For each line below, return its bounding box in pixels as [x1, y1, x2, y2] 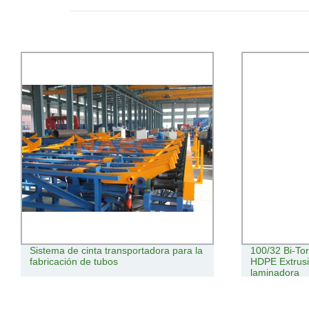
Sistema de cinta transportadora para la [29, 245, 203, 257]
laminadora [250, 267, 300, 279]
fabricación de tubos [29, 256, 118, 268]
